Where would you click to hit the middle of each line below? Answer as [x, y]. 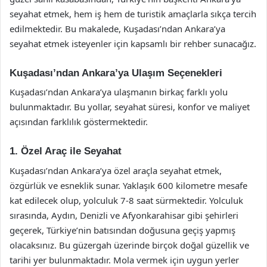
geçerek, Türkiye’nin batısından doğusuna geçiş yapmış [122, 230]
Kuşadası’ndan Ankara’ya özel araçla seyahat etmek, [116, 170]
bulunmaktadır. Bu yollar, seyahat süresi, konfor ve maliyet [130, 107]
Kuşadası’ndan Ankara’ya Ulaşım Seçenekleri [116, 73]
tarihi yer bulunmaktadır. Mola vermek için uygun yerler [124, 260]
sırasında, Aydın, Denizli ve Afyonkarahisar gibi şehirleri [124, 215]
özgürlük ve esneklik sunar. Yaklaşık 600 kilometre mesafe [128, 185]
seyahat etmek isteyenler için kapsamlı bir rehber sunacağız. [133, 43]
